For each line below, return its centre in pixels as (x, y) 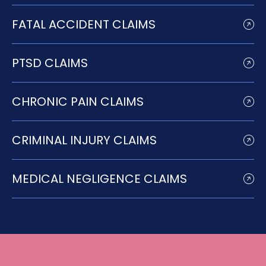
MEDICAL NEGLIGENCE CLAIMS (99, 178)
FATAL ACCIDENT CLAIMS (84, 24)
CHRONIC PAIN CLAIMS (78, 101)
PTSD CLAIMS (50, 63)
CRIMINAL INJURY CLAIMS (84, 140)
